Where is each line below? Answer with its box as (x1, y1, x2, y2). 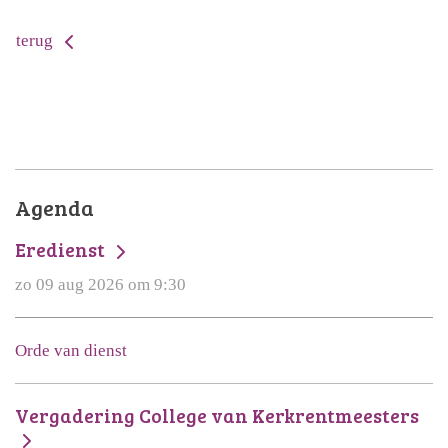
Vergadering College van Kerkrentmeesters (15, 402, 419, 429)
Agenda (15, 193, 94, 222)
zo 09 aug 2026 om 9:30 (15, 275, 186, 295)
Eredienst (15, 236, 109, 262)
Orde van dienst (15, 341, 127, 361)
